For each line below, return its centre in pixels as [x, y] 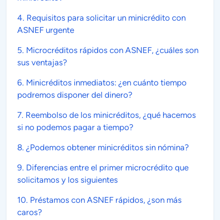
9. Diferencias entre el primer [71, 168]
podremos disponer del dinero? [75, 95]
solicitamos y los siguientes [68, 180]
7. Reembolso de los [55, 115]
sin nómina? [166, 148]
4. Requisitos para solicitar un [73, 18]
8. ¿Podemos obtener [57, 148]
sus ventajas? [42, 63]
